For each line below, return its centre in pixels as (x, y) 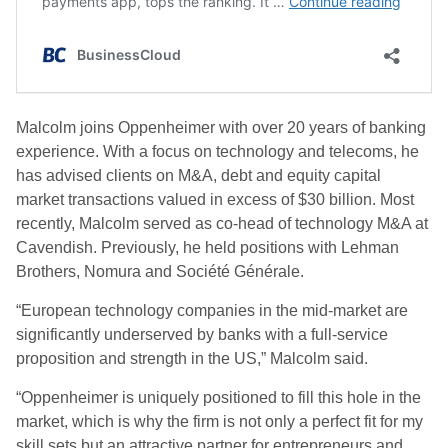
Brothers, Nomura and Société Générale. (160, 271)
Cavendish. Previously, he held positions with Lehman (207, 247)
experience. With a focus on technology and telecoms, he (217, 151)
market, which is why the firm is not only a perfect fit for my (219, 421)
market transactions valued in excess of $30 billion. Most (215, 199)
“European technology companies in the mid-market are (212, 310)
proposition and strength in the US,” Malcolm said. (194, 358)
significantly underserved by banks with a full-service (202, 334)
